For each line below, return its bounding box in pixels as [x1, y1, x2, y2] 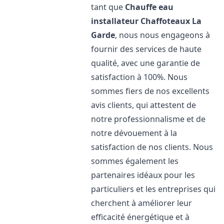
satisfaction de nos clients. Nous [91, 141, 213, 152]
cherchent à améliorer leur [91, 197, 192, 208]
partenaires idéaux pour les [91, 169, 195, 180]
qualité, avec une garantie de [91, 57, 200, 68]
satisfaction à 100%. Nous [91, 71, 188, 82]
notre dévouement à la [91, 127, 177, 138]
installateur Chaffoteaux [91, 15, 190, 26]
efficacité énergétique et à [91, 211, 190, 222]
